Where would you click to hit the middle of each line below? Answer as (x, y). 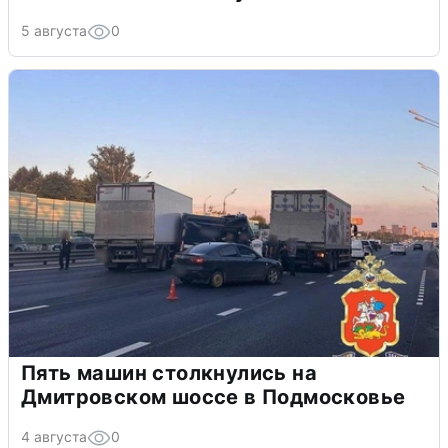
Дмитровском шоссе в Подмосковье (213, 396)
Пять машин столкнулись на (169, 372)
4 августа (54, 436)
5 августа (54, 30)
